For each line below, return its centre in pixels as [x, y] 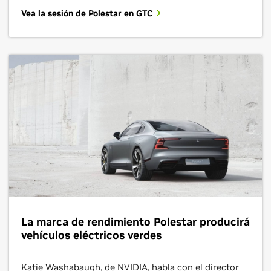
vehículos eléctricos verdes [91, 235]
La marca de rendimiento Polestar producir [135, 221]
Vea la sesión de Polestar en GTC [88, 13]
